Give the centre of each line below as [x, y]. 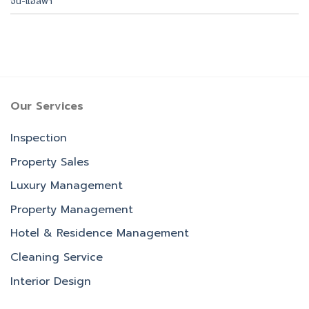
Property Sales [50, 162]
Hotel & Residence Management [100, 233]
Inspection [39, 138]
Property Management [72, 209]
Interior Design [51, 281]
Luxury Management [67, 186]
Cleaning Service [57, 258]
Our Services [47, 107]
